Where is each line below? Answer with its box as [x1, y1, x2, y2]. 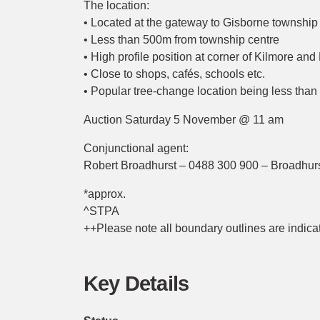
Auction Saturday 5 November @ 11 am [84, 114, 284, 126]
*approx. [84, 188, 126, 200]
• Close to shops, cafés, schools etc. [84, 68, 265, 80]
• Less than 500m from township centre [84, 34, 279, 46]
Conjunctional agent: [84, 142, 189, 154]
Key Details [84, 272, 189, 295]
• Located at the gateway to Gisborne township [84, 16, 318, 29]
